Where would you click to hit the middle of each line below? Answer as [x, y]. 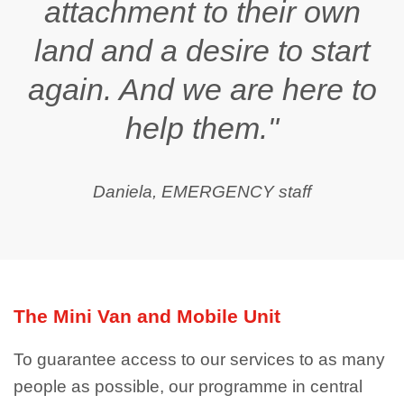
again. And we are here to [202, 89]
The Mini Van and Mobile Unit [147, 317]
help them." [202, 128]
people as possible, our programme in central [188, 387]
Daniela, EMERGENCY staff [202, 192]
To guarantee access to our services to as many [199, 360]
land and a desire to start [202, 50]
